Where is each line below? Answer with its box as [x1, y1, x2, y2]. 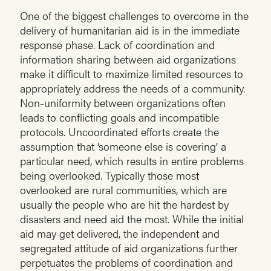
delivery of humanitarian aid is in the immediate [20, 22, 240, 38]
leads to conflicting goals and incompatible [20, 109, 219, 125]
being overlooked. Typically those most [20, 168, 199, 183]
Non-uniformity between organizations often [20, 95, 226, 111]
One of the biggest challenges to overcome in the [20, 8, 249, 24]
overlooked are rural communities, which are [20, 182, 227, 198]
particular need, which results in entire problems [20, 153, 244, 169]
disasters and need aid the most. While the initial [20, 211, 244, 227]
